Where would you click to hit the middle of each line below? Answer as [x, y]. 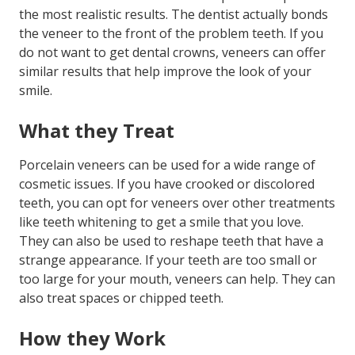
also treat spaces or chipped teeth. [121, 298]
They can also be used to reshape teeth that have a [171, 241]
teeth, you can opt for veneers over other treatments [177, 203]
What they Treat [97, 131]
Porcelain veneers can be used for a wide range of [167, 165]
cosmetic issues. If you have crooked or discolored [167, 184]
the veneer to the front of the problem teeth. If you [171, 34]
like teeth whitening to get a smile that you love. [161, 222]
